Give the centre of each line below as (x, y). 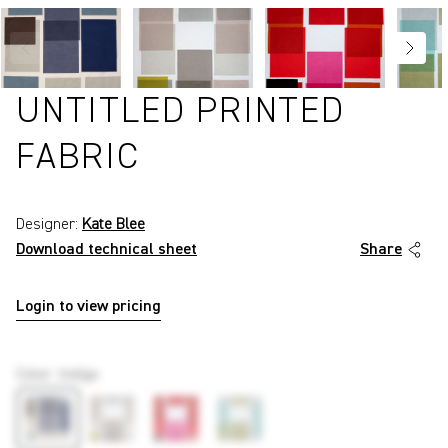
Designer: (49, 225)
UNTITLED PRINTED (180, 112)
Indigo (78, 374)
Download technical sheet (106, 250)
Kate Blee (113, 225)
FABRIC (78, 158)
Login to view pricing (88, 307)
